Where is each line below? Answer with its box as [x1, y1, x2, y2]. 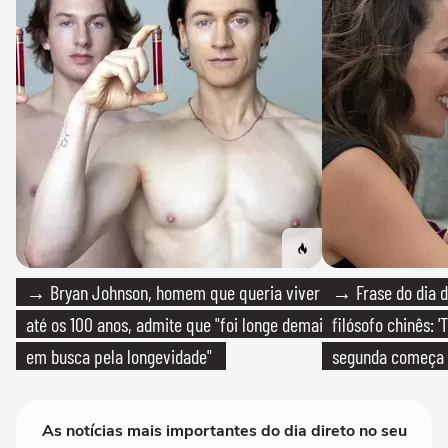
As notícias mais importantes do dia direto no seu [41, 420, 407, 443]
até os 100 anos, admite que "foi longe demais [26, 312, 330, 337]
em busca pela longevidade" [26, 344, 212, 369]
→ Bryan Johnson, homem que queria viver [26, 280, 320, 305]
